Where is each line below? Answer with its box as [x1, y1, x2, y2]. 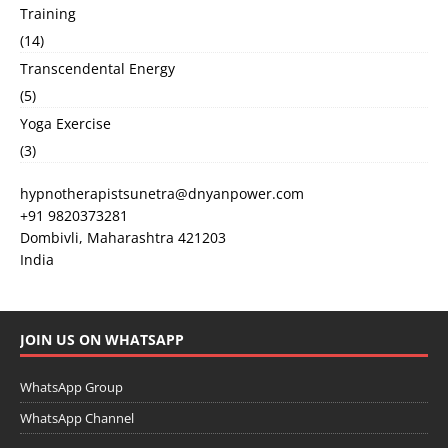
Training [20, 4, 76, 24]
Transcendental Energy [20, 59, 175, 79]
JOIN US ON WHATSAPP [20, 330, 184, 350]
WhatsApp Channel [20, 409, 134, 428]
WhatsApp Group [20, 378, 123, 397]
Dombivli [20, 228, 79, 248]
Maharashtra [87, 228, 174, 248]
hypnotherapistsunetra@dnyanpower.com [20, 184, 304, 204]
